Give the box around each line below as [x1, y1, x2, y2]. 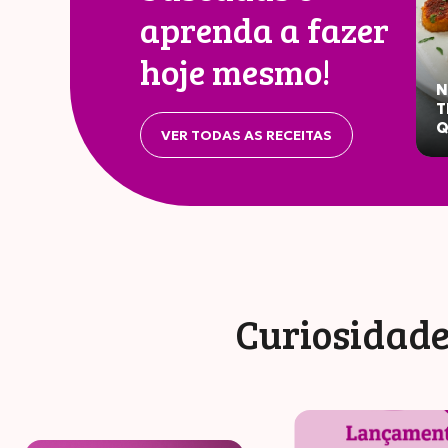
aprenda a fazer [140, 5, 389, 53]
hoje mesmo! [140, 47, 331, 95]
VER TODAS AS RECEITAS [161, 126, 332, 144]
